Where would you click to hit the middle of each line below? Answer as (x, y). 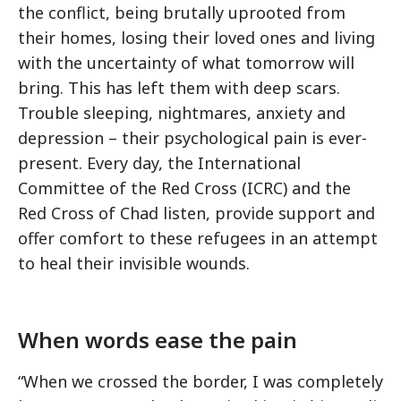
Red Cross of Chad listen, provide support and (196, 213)
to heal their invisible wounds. (134, 263)
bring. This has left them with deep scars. (179, 88)
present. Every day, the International (159, 163)
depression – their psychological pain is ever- (192, 138)
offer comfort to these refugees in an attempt (198, 238)
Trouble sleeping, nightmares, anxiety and (182, 113)
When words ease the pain (158, 340)
